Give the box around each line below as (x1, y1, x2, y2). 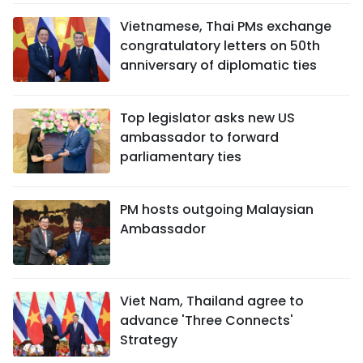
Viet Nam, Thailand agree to (120, 291, 304, 310)
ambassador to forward (120, 127, 279, 147)
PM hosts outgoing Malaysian (120, 199, 314, 219)
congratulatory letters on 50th (120, 36, 320, 55)
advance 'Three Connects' (120, 310, 293, 330)
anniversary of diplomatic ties (120, 55, 317, 75)
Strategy (120, 330, 177, 349)
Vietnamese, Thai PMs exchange (120, 16, 331, 36)
